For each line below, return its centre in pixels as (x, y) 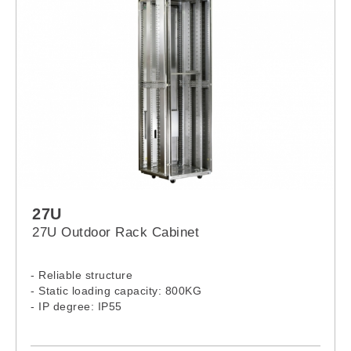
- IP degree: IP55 (76, 307)
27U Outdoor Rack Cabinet (116, 233)
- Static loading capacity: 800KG (116, 291)
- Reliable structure (81, 275)
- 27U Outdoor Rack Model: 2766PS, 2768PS (150, 322)
